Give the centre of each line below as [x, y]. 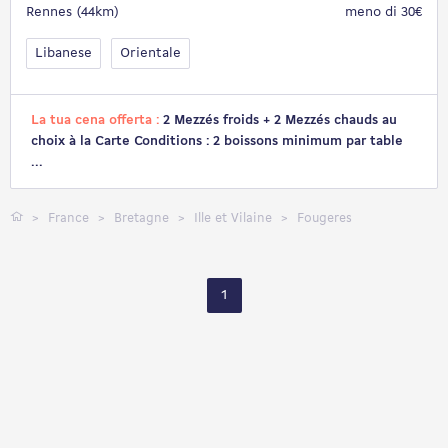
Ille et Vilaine [235, 219]
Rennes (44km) [72, 13]
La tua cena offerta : [97, 121]
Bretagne [143, 219]
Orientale [150, 54]
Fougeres [324, 219]
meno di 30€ [383, 13]
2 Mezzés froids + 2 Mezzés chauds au [280, 121]
